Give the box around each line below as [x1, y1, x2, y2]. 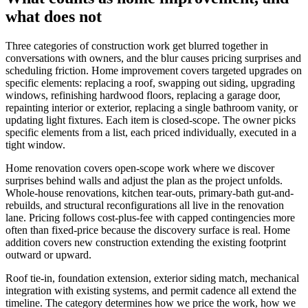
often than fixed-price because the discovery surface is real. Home [5, 223, 290, 236]
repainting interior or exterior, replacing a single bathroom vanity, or [5, 101, 298, 113]
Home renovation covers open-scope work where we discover [5, 162, 274, 174]
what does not [5, 7, 102, 25]
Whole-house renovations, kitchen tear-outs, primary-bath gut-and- [5, 186, 294, 199]
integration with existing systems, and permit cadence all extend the [5, 284, 296, 296]
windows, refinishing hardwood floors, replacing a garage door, [5, 89, 280, 101]
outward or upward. [5, 248, 91, 261]
